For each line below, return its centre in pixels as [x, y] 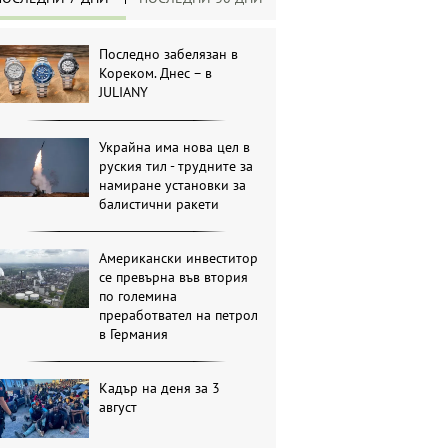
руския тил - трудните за [176, 166]
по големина [138, 296]
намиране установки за [173, 185]
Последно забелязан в [169, 54]
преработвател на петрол [179, 315]
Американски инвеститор [179, 258]
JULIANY [124, 92]
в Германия [134, 334]
